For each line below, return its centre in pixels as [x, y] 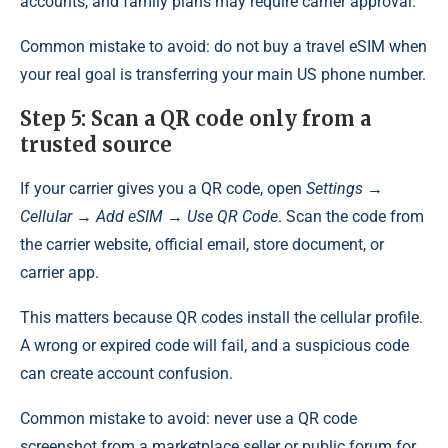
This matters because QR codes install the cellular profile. [221, 317]
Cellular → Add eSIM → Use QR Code [149, 216]
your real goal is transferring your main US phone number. [223, 74]
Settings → [344, 188]
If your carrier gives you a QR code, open [163, 188]
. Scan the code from [351, 216]
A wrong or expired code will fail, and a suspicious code [214, 345]
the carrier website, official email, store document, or [202, 244]
